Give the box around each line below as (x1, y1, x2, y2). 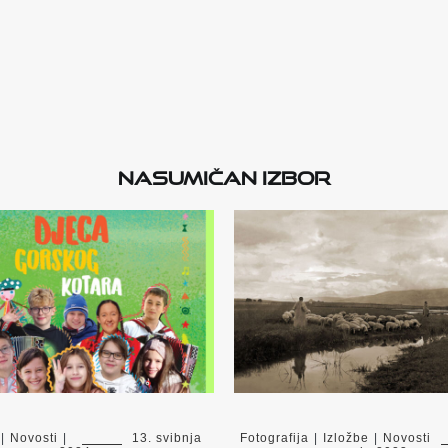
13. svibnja (132, 430, 202, 445)
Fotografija (240, 430, 309, 445)
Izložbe (323, 430, 369, 445)
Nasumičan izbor (117, 159, 331, 190)
